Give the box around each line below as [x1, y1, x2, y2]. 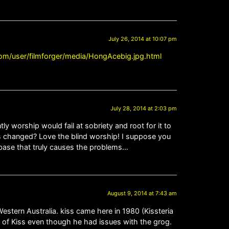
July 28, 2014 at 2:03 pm [110, 104, 177, 112]
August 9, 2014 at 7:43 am [107, 190, 177, 197]
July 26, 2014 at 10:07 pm [108, 35, 177, 42]
